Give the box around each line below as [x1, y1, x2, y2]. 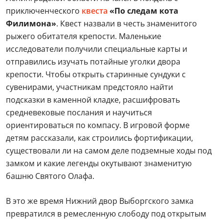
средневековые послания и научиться [6, 107, 152, 118]
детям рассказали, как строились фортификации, [6, 132, 193, 143]
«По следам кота [108, 5, 178, 16]
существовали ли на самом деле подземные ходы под [6, 145, 212, 156]
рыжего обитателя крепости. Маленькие [6, 31, 161, 42]
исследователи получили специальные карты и [6, 44, 187, 54]
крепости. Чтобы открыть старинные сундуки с [6, 69, 186, 80]
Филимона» [6, 18, 56, 29]
